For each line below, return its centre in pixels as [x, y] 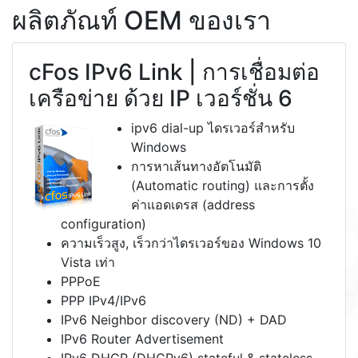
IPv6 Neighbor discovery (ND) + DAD [174, 320]
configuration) [103, 224]
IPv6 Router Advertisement [142, 339]
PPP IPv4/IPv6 [103, 300]
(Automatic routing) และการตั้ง [223, 185]
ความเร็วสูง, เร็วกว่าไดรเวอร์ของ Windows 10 [191, 243]
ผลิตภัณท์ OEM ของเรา [141, 20]
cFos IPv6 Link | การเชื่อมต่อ [174, 72]
